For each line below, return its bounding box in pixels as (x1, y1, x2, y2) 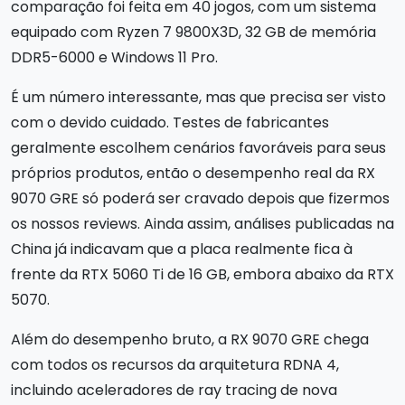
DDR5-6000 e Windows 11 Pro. (11, 47, 218, 69)
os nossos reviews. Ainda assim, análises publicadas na (11, 213, 394, 235)
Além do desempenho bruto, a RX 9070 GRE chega (11, 329, 369, 351)
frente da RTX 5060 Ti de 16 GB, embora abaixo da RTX (11, 264, 394, 286)
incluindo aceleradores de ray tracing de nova (11, 380, 337, 401)
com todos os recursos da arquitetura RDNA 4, (11, 354, 339, 376)
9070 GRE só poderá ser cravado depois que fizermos (11, 188, 390, 210)
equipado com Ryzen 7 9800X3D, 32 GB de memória (11, 22, 376, 43)
